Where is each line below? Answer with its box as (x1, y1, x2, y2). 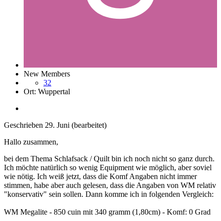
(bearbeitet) (72, 121, 107, 130)
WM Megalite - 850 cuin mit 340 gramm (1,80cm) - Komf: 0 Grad (4, 208, 211, 217)
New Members (24, 70, 70, 78)
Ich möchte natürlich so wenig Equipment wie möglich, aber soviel (4, 163, 212, 172)
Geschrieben (4, 121, 45, 130)
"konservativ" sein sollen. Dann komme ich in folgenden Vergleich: (4, 190, 214, 199)
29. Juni (45, 121, 72, 130)
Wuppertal (38, 87, 70, 96)
